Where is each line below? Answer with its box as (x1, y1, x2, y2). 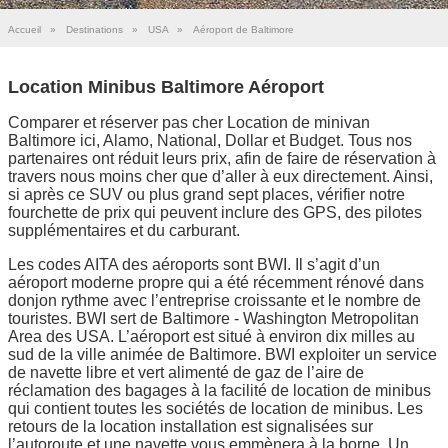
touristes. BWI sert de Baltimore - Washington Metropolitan (8, 309, 419, 327)
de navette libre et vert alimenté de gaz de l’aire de (8, 363, 364, 381)
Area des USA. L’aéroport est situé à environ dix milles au (8, 327, 415, 345)
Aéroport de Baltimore (193, 24, 294, 35)
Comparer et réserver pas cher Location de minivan (8, 113, 370, 131)
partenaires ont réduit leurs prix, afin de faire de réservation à (8, 149, 436, 167)
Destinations (66, 24, 123, 35)
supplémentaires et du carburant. (8, 221, 240, 239)
